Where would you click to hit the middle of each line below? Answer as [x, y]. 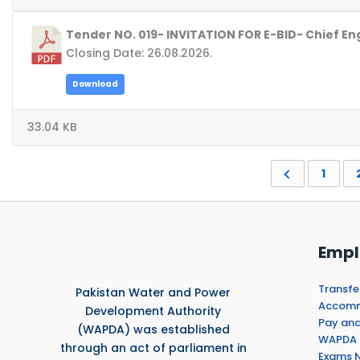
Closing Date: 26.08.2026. [139, 53]
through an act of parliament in [153, 348]
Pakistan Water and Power [153, 292]
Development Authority [153, 311]
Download [95, 84]
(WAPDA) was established [153, 329]
